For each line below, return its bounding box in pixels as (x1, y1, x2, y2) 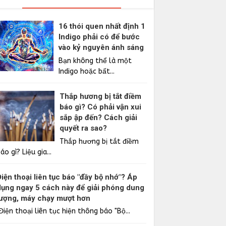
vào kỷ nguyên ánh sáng (59, 43, 144, 52)
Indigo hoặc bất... (59, 67, 115, 76)
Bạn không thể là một (59, 56, 132, 65)
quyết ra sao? (60, 124, 107, 133)
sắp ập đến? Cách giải (60, 113, 138, 123)
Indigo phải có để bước (59, 32, 140, 42)
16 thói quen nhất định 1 (59, 22, 146, 31)
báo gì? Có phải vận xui (60, 102, 142, 112)
